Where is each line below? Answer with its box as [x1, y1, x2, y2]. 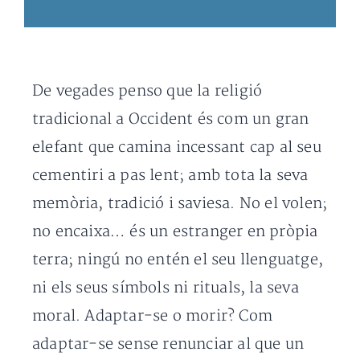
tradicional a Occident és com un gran [32, 110, 309, 129]
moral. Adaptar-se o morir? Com [32, 307, 272, 325]
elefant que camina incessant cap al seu [32, 138, 321, 157]
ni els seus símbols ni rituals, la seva [32, 279, 299, 297]
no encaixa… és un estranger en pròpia [32, 223, 318, 241]
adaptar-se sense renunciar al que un [32, 335, 305, 354]
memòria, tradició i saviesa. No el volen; [32, 194, 328, 213]
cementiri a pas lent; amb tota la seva [32, 166, 309, 185]
